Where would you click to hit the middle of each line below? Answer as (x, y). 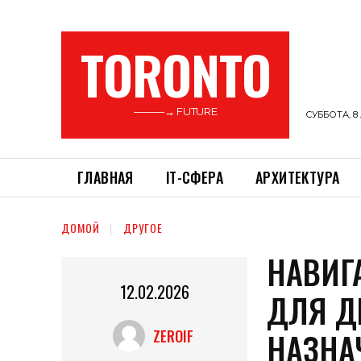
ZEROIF (174, 336)
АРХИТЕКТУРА (298, 177)
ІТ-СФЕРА (195, 177)
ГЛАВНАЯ (106, 177)
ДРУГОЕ (143, 228)
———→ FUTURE (175, 111)
